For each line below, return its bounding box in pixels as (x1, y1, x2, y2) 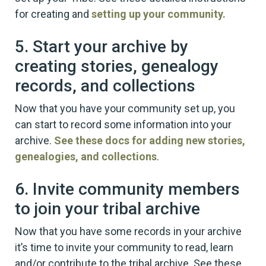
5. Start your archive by (15, 36, 188, 56)
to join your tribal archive (15, 198, 200, 218)
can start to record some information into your (15, 118, 232, 131)
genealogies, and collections (15, 150, 157, 163)
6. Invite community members (15, 179, 240, 199)
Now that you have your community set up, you (15, 102, 235, 115)
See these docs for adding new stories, (54, 134, 245, 147)
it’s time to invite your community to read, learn (15, 240, 233, 254)
